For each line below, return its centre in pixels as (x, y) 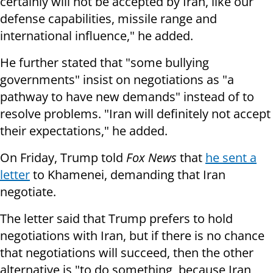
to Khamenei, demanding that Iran (128, 175)
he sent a (231, 158)
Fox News (153, 158)
